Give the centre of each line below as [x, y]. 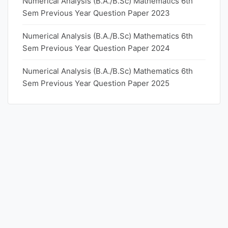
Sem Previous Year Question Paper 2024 [96, 48]
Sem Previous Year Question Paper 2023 [96, 13]
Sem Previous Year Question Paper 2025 [96, 83]
